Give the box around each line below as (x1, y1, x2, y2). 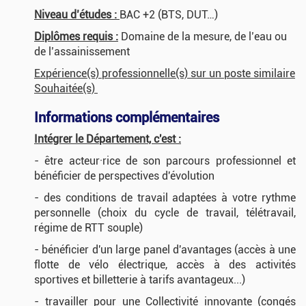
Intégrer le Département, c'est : (34, 133, 181, 145)
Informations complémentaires (34, 109, 219, 126)
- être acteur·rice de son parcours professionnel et (34, 154, 296, 167)
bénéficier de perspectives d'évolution (34, 169, 214, 182)
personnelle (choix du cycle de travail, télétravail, (34, 206, 296, 219)
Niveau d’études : (34, 8, 120, 21)
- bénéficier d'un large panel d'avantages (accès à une (34, 243, 296, 256)
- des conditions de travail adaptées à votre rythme (34, 191, 296, 204)
